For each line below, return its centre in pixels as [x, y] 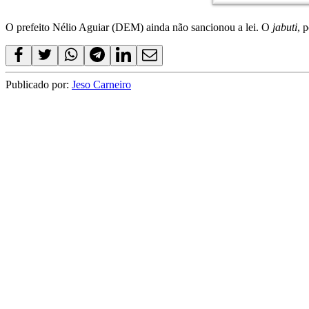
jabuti [285, 28]
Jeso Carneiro [101, 85]
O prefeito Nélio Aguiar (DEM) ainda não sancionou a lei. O [139, 28]
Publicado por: [39, 85]
